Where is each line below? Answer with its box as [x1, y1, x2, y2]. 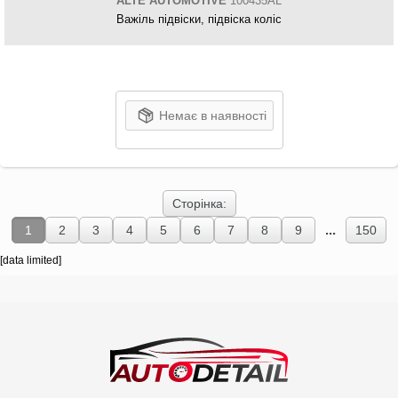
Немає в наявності [158, 108, 267, 123]
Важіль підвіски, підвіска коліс [116, 12, 282, 26]
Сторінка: [171, 196, 227, 211]
